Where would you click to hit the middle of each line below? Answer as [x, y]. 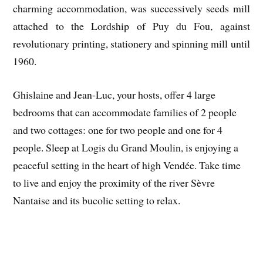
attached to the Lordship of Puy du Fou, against [131, 26]
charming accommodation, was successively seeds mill [131, 9]
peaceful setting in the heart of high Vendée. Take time [127, 165]
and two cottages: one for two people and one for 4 [118, 130]
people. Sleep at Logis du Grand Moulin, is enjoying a [126, 148]
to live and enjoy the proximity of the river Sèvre [114, 183]
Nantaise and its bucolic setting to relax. [97, 200]
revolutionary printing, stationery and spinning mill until [131, 44]
